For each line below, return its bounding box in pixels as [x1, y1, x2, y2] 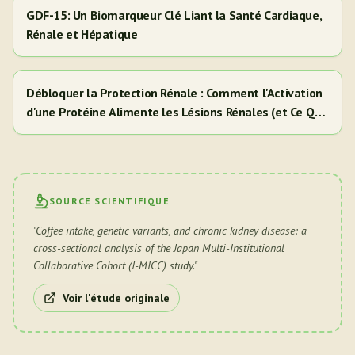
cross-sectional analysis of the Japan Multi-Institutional [33, 241, 284, 255]
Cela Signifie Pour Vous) [26, 123, 155, 139]
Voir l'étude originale [63, 291, 170, 305]
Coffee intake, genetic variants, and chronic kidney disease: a [36, 223, 307, 238]
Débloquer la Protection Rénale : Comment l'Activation [26, 85, 323, 101]
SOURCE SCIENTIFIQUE [49, 195, 170, 207]
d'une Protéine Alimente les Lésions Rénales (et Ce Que [26, 104, 329, 120]
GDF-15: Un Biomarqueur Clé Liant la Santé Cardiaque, [26, 7, 323, 23]
